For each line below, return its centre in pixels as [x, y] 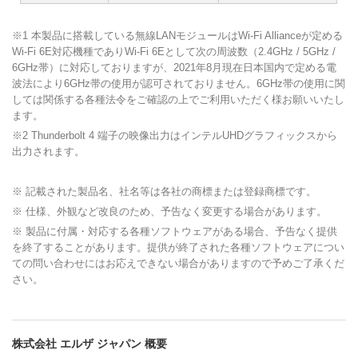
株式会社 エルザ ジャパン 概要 [89, 343]
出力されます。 [48, 151]
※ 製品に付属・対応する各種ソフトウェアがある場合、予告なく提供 [175, 231]
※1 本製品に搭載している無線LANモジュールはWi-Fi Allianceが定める [177, 35]
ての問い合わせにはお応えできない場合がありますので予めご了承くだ [178, 263]
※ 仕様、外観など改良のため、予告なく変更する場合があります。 [169, 211]
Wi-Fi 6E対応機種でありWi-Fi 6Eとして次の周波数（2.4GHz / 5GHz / [174, 51]
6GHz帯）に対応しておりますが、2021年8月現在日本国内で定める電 [174, 67]
